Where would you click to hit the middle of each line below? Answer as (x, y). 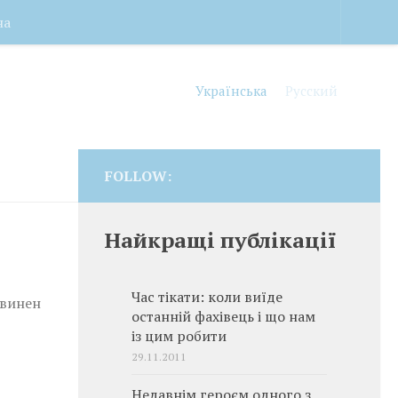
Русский (311, 90)
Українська (231, 90)
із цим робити (179, 336)
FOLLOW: (138, 176)
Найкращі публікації (221, 240)
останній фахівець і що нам (223, 317)
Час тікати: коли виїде (207, 297)
